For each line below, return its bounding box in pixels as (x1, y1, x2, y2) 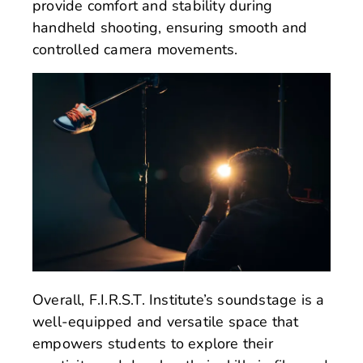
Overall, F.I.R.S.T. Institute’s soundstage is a (32, 290, 325, 310)
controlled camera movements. (32, 40, 238, 60)
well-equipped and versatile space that (32, 312, 299, 332)
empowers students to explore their (32, 334, 273, 354)
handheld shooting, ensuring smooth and (32, 18, 308, 38)
